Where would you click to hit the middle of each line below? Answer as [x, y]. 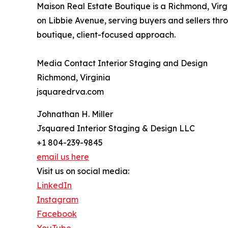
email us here [63, 156]
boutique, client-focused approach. [106, 34]
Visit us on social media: [83, 171]
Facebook [57, 213]
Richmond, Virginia [74, 77]
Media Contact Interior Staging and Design [122, 63]
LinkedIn [54, 185]
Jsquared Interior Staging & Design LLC [116, 128]
